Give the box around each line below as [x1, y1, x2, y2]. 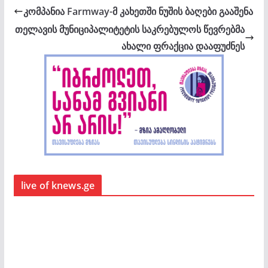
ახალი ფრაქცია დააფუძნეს [121, 39, 245, 53]
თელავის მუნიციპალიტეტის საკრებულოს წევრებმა [15, 23, 245, 36]
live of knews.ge [20, 178, 95, 192]
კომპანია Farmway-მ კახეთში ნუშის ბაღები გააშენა [23, 5, 253, 19]
